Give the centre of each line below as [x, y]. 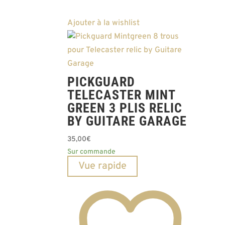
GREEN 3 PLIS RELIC [125, 108]
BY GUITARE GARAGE [127, 121]
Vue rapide [103, 166]
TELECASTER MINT [122, 95]
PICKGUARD [101, 82]
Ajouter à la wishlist [104, 23]
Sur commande [92, 152]
